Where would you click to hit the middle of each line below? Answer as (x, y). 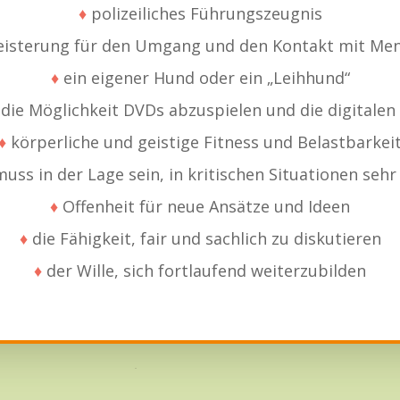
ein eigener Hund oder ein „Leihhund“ (204, 78)
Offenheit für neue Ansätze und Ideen (204, 207)
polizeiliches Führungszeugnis (204, 14)
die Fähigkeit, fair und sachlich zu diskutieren (204, 239)
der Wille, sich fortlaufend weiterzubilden (204, 271)
